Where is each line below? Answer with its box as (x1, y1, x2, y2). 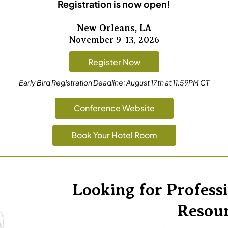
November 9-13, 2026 (69, 35, 159, 45)
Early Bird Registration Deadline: (19, 78, 125, 87)
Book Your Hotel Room (71, 130, 157, 140)
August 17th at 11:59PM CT (125, 78, 209, 87)
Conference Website (73, 103, 155, 113)
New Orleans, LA (76, 23, 152, 33)
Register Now (88, 56, 140, 67)
